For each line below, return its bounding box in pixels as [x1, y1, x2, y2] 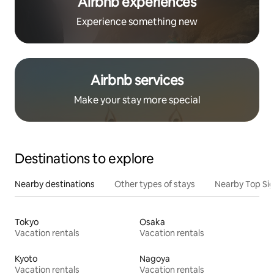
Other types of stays [114, 179, 195, 190]
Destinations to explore [15, 150, 154, 168]
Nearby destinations [15, 179, 95, 190]
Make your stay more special [73, 94, 201, 107]
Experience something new [76, 15, 198, 29]
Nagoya [139, 253, 170, 265]
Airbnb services [91, 72, 183, 90]
